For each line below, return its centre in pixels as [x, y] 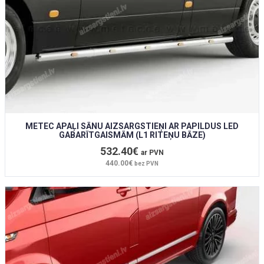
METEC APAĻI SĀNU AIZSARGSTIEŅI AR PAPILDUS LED [132, 126]
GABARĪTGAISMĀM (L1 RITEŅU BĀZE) [132, 135]
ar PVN [152, 153]
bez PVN [146, 164]
